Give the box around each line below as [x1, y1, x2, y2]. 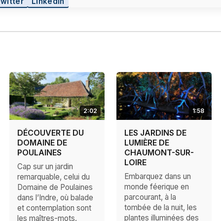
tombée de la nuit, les [124, 203, 197, 213]
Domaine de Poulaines [17, 183, 93, 192]
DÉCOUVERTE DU [17, 128, 84, 138]
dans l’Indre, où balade [17, 193, 93, 203]
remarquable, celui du [17, 172, 90, 182]
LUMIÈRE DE [124, 138, 169, 148]
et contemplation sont [17, 203, 91, 213]
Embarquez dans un [124, 172, 191, 182]
